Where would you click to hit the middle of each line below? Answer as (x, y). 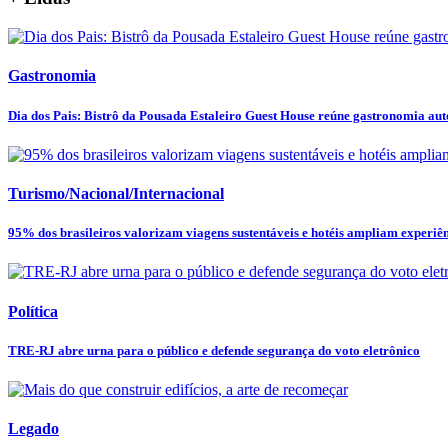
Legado (33, 429)
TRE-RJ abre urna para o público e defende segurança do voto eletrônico (214, 350)
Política (33, 311)
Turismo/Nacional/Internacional (116, 193)
